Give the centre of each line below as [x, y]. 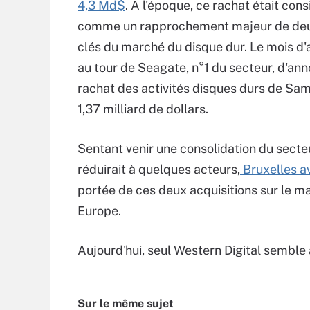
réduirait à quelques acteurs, [159, 169]
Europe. [99, 211]
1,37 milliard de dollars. [143, 109]
